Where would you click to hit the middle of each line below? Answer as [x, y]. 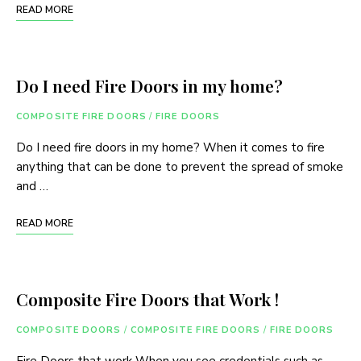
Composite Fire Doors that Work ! [147, 299]
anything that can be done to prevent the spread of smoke [180, 167]
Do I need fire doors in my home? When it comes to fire [170, 148]
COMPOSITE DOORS [69, 330]
